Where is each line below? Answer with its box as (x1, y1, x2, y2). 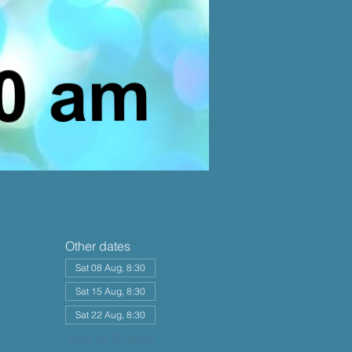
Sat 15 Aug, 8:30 (75, 285, 145, 297)
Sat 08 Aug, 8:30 (75, 262, 145, 273)
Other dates (64, 238, 130, 254)
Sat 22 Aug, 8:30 (75, 309, 145, 321)
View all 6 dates (64, 330, 154, 346)
